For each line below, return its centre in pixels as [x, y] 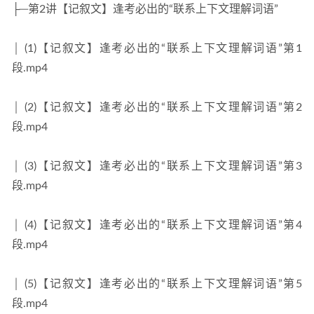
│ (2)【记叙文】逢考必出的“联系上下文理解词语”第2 [157, 107]
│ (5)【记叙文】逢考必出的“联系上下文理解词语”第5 [157, 284]
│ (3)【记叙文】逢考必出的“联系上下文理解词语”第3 [157, 166]
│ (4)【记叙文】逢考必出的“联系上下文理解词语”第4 [157, 225]
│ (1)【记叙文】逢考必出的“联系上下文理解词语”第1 [157, 48]
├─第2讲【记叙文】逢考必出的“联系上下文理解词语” [145, 9]
